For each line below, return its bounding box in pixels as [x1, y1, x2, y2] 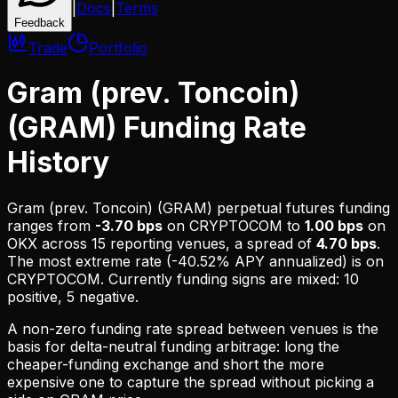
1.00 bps [305, 216, 363, 235]
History [7, 145, 109, 180]
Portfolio [89, 39, 147, 57]
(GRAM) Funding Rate [7, 110, 306, 146]
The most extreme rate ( [7, 251, 171, 270]
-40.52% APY [171, 251, 265, 270]
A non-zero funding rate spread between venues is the [7, 319, 378, 338]
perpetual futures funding [212, 198, 390, 217]
